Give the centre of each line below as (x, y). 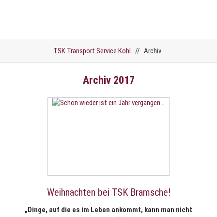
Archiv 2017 (108, 80)
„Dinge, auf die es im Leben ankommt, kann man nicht (108, 210)
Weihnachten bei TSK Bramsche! (108, 193)
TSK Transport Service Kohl (92, 51)
